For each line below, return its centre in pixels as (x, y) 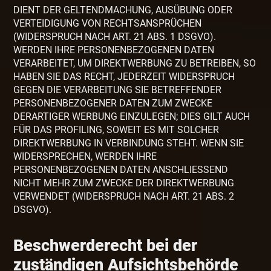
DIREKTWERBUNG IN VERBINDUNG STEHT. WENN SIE (129, 143)
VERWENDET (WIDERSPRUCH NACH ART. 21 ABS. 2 (124, 197)
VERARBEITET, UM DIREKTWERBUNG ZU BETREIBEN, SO (135, 64)
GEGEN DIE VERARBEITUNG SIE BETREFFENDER (118, 90)
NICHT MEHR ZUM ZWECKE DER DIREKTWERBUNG (124, 183)
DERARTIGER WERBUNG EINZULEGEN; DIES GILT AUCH (132, 117)
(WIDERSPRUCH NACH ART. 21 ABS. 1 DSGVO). (115, 37)
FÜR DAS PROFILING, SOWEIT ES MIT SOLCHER (116, 130)
